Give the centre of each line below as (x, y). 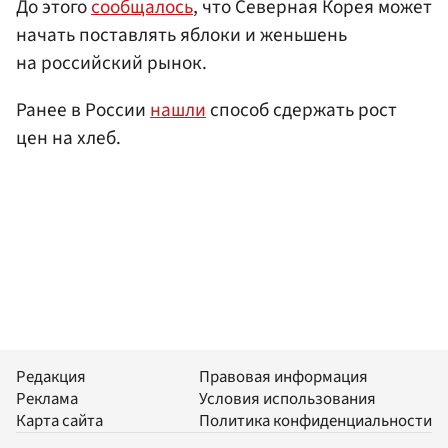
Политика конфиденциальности (315, 421)
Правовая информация (283, 377)
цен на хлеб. (68, 137)
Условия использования (287, 399)
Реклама (47, 399)
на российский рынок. (111, 62)
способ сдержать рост (301, 109)
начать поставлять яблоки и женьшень (181, 34)
